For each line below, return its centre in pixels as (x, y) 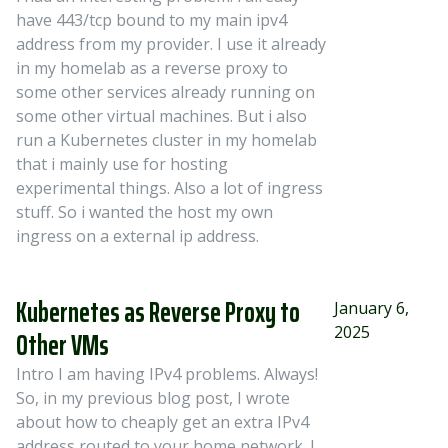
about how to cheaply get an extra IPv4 (162, 422)
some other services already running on (165, 92)
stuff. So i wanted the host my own (144, 212)
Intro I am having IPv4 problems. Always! (167, 374)
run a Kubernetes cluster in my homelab (166, 140)
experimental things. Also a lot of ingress (169, 188)
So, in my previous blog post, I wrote (153, 398)
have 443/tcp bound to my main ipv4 (151, 20)
